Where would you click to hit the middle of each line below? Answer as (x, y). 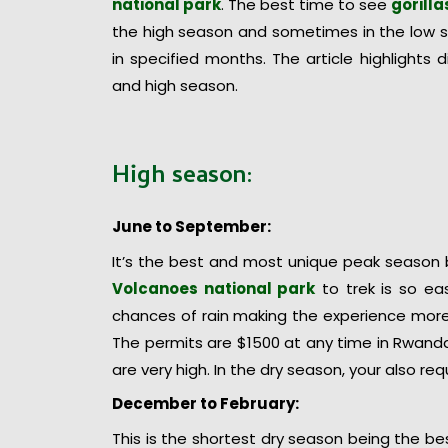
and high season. (175, 86)
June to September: (191, 227)
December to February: (205, 404)
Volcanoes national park (214, 288)
